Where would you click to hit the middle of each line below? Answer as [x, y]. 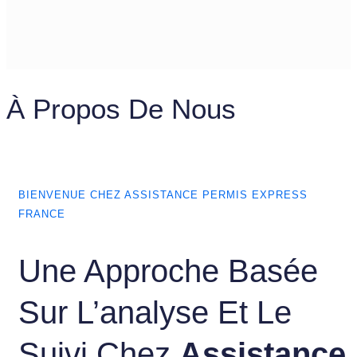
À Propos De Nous [121, 108]
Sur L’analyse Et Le [155, 313]
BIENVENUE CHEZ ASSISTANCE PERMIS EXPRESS [163, 194]
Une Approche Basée [168, 271]
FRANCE [42, 214]
